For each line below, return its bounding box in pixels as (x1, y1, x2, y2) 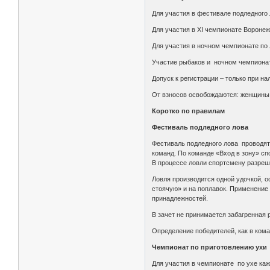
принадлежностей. (152, 195, 209, 202)
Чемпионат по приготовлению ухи (152, 243, 268, 251)
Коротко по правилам (152, 107, 225, 115)
